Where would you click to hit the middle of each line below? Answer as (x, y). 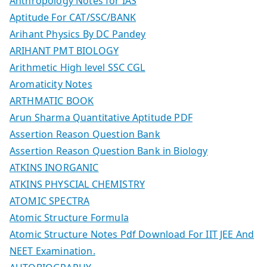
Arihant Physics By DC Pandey (78, 34)
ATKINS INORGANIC (54, 167)
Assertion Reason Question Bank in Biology (109, 150)
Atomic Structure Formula (69, 217)
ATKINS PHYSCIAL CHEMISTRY (77, 184)
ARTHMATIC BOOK (52, 100)
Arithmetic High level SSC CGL (77, 67)
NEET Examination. (52, 251)
